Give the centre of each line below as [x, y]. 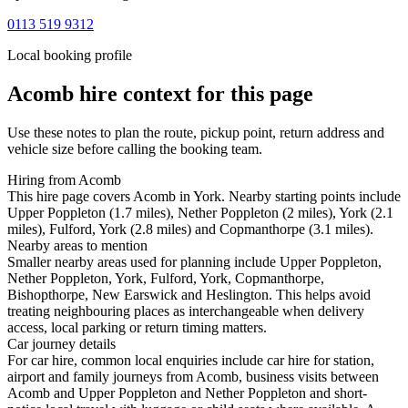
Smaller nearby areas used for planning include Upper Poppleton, [194, 262]
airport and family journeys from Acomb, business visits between [193, 377]
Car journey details [61, 344]
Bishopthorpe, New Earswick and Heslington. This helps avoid [189, 295]
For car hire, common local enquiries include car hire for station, [191, 361]
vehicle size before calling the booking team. [135, 149]
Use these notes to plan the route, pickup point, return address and [196, 133]
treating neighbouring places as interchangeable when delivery [186, 311]
